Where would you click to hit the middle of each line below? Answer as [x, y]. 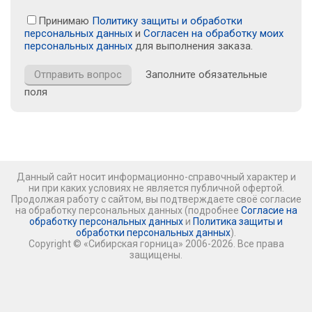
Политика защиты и [238, 221]
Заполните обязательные [200, 74]
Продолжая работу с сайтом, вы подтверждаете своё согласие [156, 199]
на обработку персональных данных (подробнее [128, 210]
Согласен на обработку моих [213, 33]
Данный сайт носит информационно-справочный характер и [156, 177]
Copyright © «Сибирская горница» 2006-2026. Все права [156, 243]
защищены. [156, 255]
